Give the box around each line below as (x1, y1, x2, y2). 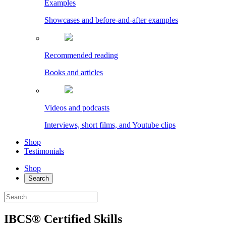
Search (28, 175, 49, 182)
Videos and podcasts (44, 103, 109, 112)
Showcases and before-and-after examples (44, 16, 178, 24)
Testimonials (24, 147, 64, 155)
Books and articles (44, 68, 103, 77)
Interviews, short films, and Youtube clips (44, 121, 176, 129)
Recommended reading (44, 51, 118, 60)
